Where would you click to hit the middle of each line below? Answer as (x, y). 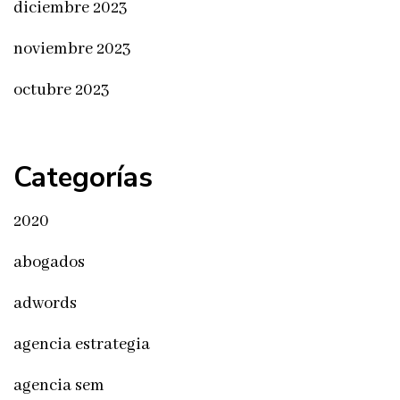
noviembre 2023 (72, 49)
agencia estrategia (82, 344)
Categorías (83, 178)
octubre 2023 (62, 90)
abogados (49, 262)
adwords (45, 303)
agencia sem (59, 385)
